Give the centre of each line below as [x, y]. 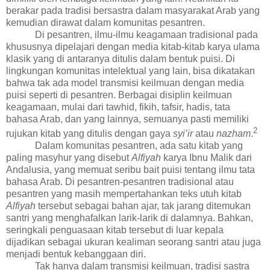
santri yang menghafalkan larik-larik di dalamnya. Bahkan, [130, 218]
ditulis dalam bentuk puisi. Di [174, 59]
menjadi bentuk [40, 254]
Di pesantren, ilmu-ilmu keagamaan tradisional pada [146, 35]
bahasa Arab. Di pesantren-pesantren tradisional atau [120, 182]
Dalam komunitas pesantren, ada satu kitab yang [139, 146]
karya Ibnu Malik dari [206, 158]
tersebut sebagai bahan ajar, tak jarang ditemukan [143, 206]
